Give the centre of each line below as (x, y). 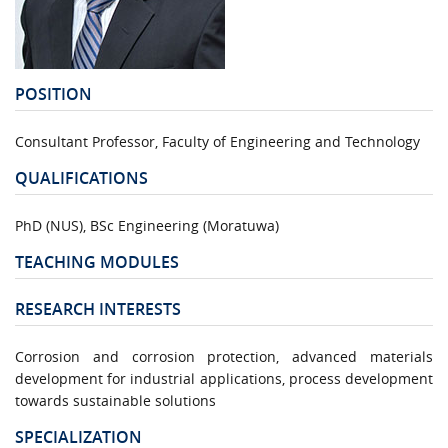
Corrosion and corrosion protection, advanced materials (224, 356)
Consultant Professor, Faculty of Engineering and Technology (217, 141)
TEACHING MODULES (97, 261)
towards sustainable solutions (115, 400)
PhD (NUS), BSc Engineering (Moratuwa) (147, 225)
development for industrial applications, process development (224, 378)
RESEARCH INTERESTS (98, 308)
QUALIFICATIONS (81, 177)
